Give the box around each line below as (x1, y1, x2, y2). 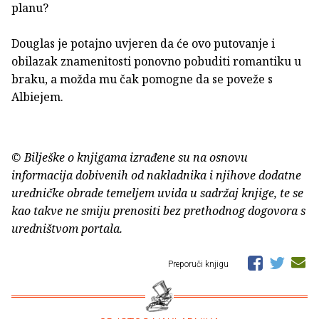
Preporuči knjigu (168, 259, 231, 270)
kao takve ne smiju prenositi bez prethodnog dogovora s (11, 203, 305, 219)
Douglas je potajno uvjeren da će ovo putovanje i (11, 36, 275, 52)
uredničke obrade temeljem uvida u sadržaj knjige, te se (11, 185, 303, 202)
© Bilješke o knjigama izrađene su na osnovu (11, 150, 248, 166)
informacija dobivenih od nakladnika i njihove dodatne (11, 167, 301, 184)
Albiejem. (11, 89, 63, 105)
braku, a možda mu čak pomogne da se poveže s (11, 71, 273, 88)
